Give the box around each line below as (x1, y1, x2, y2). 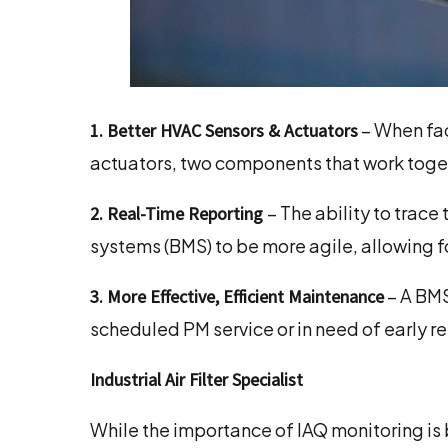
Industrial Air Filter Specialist (90, 368, 303, 392)
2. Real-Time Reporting (90, 202, 267, 226)
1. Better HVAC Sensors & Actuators (90, 119, 358, 143)
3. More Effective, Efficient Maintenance (90, 285, 384, 309)
